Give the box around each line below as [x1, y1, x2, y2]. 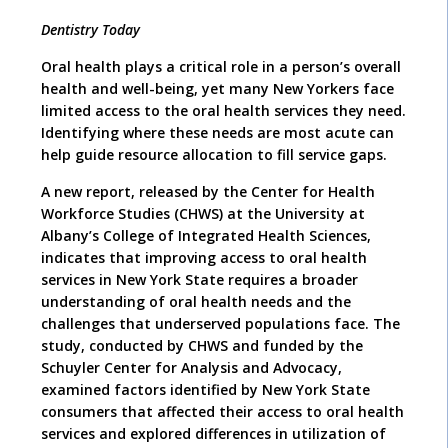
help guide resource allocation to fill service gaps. [41, 145, 387, 165]
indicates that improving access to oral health [41, 248, 367, 268]
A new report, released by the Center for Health [41, 182, 375, 202]
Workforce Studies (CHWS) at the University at [41, 204, 365, 224]
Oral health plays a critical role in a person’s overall [41, 57, 401, 77]
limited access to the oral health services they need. [41, 101, 406, 121]
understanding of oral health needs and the [41, 292, 351, 312]
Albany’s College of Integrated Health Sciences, [41, 226, 371, 246]
